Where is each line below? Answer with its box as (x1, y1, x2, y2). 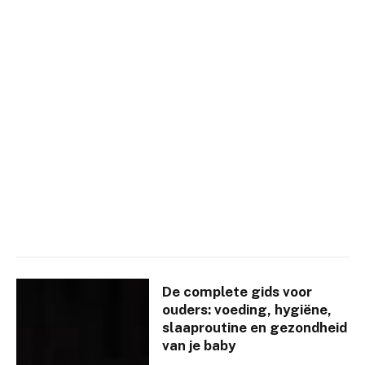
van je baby (162, 336, 236, 354)
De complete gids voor (162, 283, 313, 300)
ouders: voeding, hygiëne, (162, 301, 332, 318)
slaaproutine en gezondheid (162, 319, 348, 336)
